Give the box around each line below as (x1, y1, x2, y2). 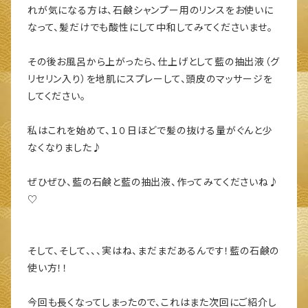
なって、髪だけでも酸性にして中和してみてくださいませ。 (27, 21, 273, 34)
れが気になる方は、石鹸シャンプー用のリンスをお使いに (27, 4, 274, 16)
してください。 (27, 90, 86, 102)
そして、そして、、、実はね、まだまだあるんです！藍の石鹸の (27, 245, 280, 257)
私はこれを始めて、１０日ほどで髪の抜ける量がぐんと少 (27, 124, 273, 137)
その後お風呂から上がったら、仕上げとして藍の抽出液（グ (27, 56, 280, 68)
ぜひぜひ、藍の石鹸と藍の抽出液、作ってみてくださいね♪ (27, 176, 279, 188)
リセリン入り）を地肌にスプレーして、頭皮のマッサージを (27, 73, 273, 85)
